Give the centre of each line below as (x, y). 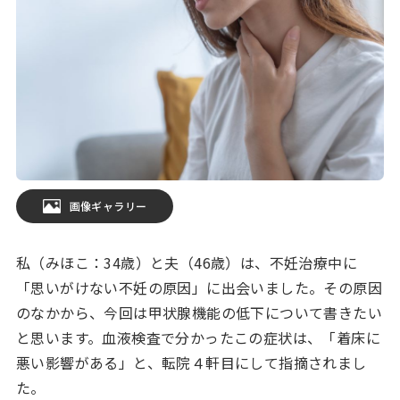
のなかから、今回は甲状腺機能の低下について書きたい (199, 312)
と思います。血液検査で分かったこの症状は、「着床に (198, 337)
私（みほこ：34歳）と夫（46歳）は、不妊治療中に (186, 262)
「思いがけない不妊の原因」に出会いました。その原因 (199, 287)
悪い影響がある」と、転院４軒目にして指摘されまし (191, 362)
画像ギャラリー (108, 205)
